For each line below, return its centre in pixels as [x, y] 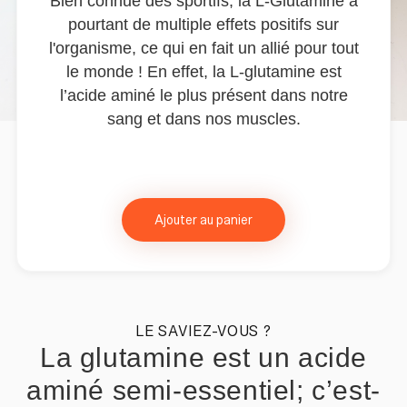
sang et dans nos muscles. [203, 119]
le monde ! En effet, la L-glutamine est [203, 72]
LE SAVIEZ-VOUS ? [203, 332]
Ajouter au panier [203, 220]
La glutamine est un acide [203, 358]
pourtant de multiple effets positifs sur [203, 25]
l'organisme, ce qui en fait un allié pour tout [203, 49]
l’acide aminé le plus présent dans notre [203, 96]
